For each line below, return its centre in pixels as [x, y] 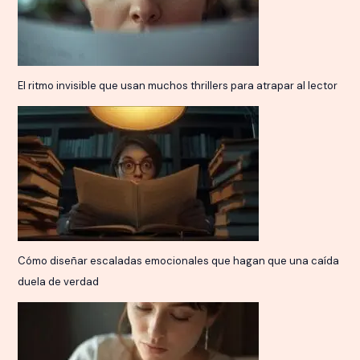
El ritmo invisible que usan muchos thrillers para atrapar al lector [178, 86]
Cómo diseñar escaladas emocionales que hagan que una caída [179, 261]
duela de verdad [59, 282]
